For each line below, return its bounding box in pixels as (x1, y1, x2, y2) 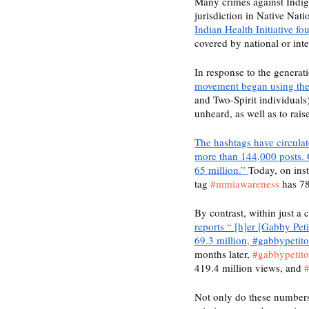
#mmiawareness (210, 177, 279, 191)
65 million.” (195, 163, 248, 177)
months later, (195, 247, 252, 261)
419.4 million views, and (195, 261, 304, 275)
